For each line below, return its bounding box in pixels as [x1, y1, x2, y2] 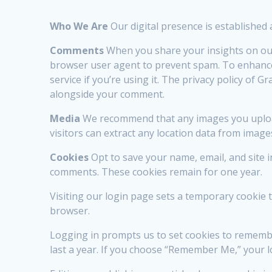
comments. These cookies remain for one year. [50, 165, 263, 179]
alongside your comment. [50, 87, 165, 101]
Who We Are [50, 19, 109, 33]
